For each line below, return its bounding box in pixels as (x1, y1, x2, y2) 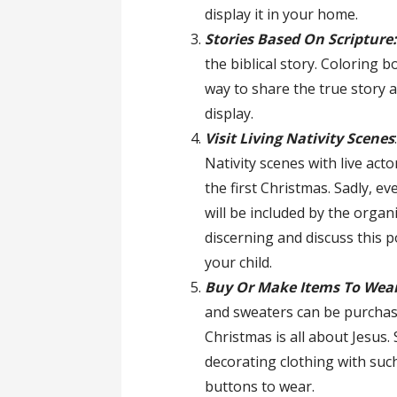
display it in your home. (205, 4, 359, 25)
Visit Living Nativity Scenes (205, 128, 395, 149)
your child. (205, 253, 273, 273)
